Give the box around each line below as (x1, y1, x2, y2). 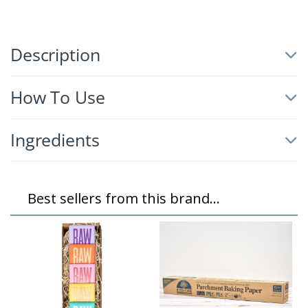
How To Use (10, 85, 105, 109)
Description (10, 43, 100, 67)
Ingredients (10, 128, 100, 152)
